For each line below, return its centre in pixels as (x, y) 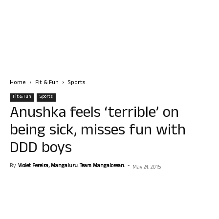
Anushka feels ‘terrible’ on (94, 114)
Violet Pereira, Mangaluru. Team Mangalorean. (71, 166)
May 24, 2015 (147, 168)
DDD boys (41, 149)
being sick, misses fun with (98, 132)
